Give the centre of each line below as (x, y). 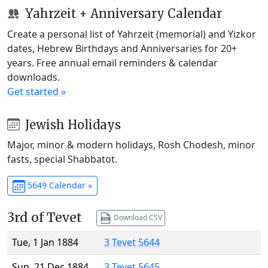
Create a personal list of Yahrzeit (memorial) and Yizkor (132, 34)
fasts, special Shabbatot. (62, 159)
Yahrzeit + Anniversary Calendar (122, 13)
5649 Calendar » (58, 185)
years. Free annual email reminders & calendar (112, 63)
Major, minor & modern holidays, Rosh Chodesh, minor (131, 145)
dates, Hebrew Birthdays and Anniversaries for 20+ (122, 48)
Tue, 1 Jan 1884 (45, 243)
